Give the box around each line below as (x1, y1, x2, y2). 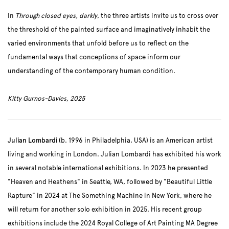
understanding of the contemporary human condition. (8, 67, 175, 75)
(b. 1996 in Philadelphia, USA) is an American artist (59, 136, 213, 145)
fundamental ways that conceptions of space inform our (8, 53, 180, 61)
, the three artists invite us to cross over (97, 12, 218, 20)
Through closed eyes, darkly (15, 12, 97, 20)
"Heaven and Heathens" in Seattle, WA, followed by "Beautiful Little (8, 178, 212, 186)
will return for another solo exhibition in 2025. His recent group (8, 205, 202, 214)
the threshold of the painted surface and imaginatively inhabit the (8, 26, 210, 34)
